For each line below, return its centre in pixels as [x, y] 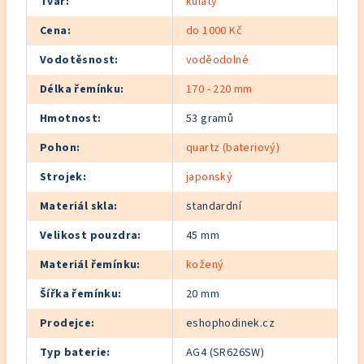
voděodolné [217, 60]
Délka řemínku [80, 89]
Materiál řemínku [89, 265]
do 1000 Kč [214, 31]
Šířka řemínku [79, 294]
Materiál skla [77, 206]
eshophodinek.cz [230, 323]
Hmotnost [69, 119]
